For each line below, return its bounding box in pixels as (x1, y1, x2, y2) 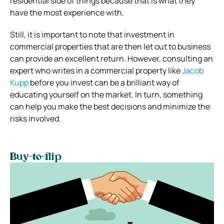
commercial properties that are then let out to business (10, 40, 210, 52)
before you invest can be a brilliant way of (28, 76, 179, 88)
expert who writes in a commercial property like (10, 64, 180, 76)
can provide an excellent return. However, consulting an (10, 52, 213, 64)
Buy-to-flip (10, 152, 61, 162)
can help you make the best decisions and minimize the (10, 100, 210, 112)
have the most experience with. (10, 6, 125, 18)
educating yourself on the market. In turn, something (10, 88, 202, 100)
